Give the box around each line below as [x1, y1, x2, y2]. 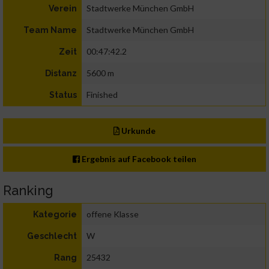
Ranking [3, 183, 53, 199]
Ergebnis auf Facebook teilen [80, 154, 197, 165]
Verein [49, 4, 77, 14]
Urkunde [119, 125, 156, 136]
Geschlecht [27, 231, 77, 241]
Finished [86, 89, 118, 100]
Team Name [23, 25, 77, 35]
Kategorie [33, 210, 77, 220]
